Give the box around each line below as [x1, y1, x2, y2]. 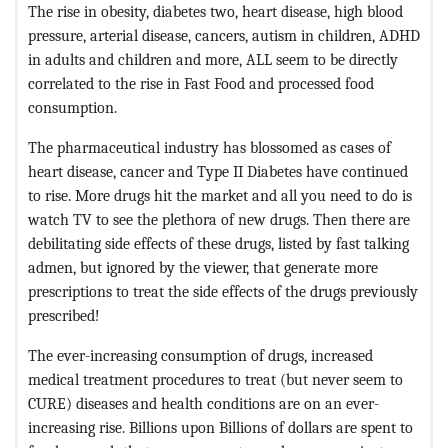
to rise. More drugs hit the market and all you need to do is [28, 185, 412, 205]
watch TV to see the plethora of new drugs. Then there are [28, 209, 410, 229]
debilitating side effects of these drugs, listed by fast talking [28, 233, 409, 253]
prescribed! [28, 305, 100, 325]
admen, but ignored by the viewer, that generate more [28, 257, 378, 277]
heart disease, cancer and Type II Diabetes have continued [28, 161, 408, 181]
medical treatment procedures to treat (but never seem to [28, 369, 403, 389]
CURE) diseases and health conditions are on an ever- [28, 393, 379, 413]
